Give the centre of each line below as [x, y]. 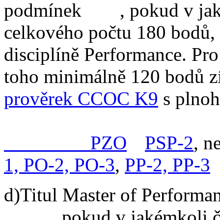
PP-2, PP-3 [167, 165]
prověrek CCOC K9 [81, 98]
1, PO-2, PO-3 [59, 165]
